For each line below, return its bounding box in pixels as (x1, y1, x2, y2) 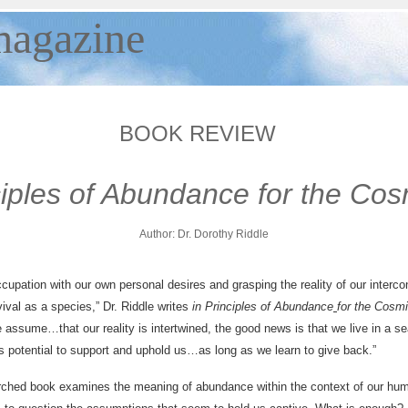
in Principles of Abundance (192, 300, 333, 313)
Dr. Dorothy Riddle (175, 228, 269, 240)
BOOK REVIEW (119, 121, 282, 146)
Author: (139, 228, 175, 240)
